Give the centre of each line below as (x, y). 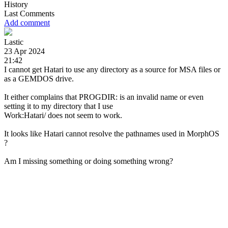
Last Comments (29, 13)
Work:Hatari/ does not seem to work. (63, 115)
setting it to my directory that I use (59, 106)
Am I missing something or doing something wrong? (89, 161)
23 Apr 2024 (24, 51)
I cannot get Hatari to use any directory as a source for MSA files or (112, 69)
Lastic (14, 42)
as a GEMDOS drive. (39, 78)
